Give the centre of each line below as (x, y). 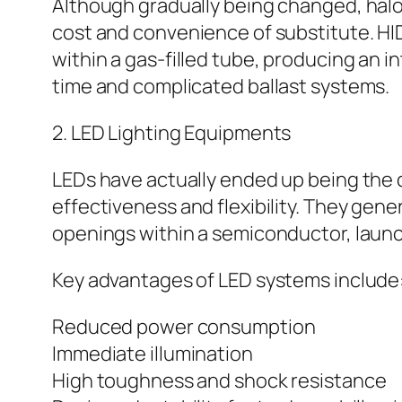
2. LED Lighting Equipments (172, 133)
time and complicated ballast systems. (221, 87)
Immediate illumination (153, 354)
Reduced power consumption (184, 327)
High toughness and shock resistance (219, 381)
